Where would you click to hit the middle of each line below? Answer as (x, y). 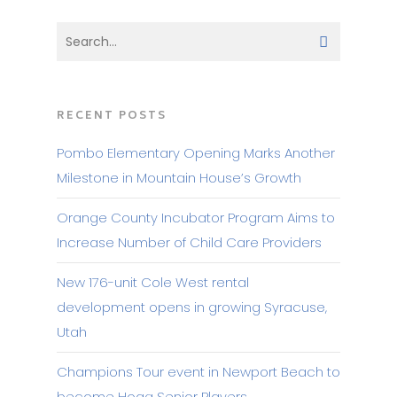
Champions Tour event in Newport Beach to (198, 372)
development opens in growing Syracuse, (192, 307)
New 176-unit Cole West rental (153, 282)
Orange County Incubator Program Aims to (196, 218)
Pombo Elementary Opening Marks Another (196, 153)
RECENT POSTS (112, 117)
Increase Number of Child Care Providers (189, 242)
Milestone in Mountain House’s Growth (179, 178)
